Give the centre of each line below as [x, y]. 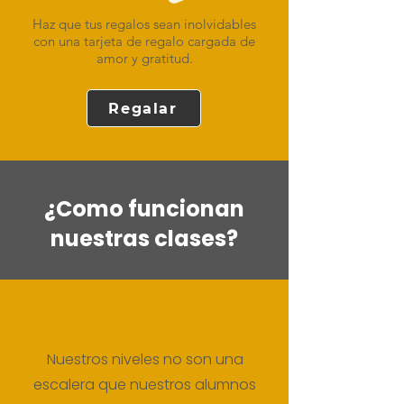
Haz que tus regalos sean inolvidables [144, 24]
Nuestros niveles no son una [145, 359]
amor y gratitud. [144, 58]
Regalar [143, 108]
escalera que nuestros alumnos [145, 385]
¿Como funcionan [144, 209]
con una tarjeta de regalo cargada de [144, 41]
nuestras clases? [144, 239]
